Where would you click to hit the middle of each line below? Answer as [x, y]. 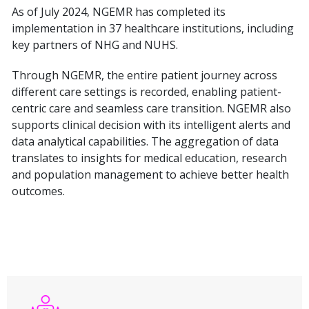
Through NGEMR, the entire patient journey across [144, 75]
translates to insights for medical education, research [149, 158]
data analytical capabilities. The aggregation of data [145, 141]
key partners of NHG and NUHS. [95, 45]
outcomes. [38, 191]
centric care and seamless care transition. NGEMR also [151, 108]
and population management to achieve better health [150, 175]
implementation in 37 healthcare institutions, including [153, 28]
